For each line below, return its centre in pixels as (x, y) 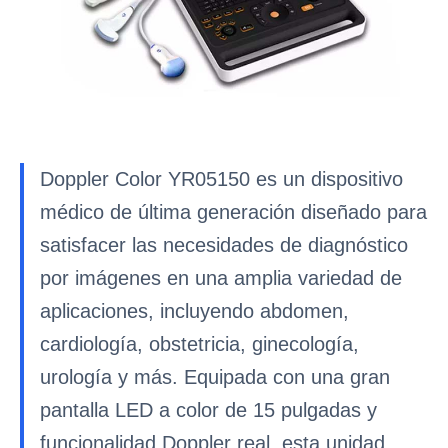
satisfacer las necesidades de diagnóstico (224, 245)
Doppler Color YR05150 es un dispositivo (221, 179)
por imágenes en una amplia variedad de (221, 278)
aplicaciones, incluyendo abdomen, (194, 311)
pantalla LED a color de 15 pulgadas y (208, 410)
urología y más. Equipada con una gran (215, 377)
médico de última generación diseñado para (233, 212)
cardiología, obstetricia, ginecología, (199, 344)
